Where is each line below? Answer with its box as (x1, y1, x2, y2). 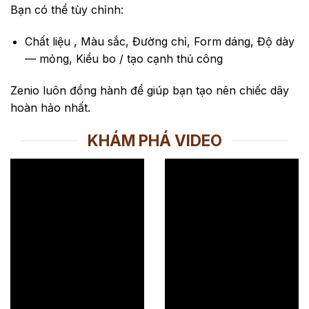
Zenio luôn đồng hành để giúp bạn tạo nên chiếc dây (10, 83, 289, 97)
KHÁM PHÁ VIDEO (87, 131, 222, 150)
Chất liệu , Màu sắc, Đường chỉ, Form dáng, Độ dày (24, 34, 295, 48)
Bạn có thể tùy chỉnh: (10, 3, 123, 17)
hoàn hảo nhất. (10, 100, 90, 114)
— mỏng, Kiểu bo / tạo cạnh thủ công (24, 51, 223, 66)
